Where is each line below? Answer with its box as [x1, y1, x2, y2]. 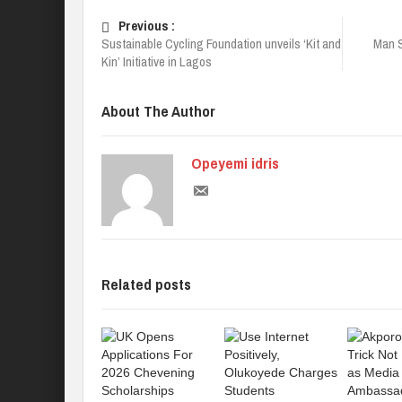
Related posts [101, 274, 191, 294]
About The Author [101, 100, 215, 121]
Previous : [118, 16, 175, 35]
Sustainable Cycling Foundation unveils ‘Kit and [101, 34, 341, 53]
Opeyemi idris [191, 153, 279, 173]
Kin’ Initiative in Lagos [101, 52, 212, 71]
